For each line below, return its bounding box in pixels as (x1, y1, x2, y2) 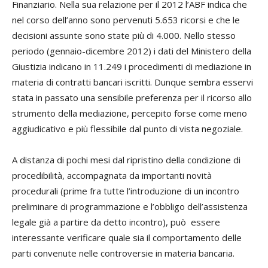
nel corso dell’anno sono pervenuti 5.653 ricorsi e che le (12, 14, 240, 26)
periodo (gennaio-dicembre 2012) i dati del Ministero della (12, 45, 251, 57)
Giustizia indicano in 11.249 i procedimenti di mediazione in (12, 60, 251, 72)
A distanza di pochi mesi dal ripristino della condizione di (12, 154, 240, 166)
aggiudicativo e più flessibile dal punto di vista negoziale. (12, 123, 243, 135)
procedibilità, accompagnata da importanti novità (12, 169, 212, 181)
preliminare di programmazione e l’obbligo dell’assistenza (12, 200, 248, 212)
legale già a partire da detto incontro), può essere (12, 216, 220, 228)
